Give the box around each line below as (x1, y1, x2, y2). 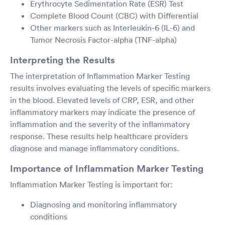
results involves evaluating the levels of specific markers (10, 82, 210, 93)
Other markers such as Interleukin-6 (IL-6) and (30, 22, 195, 33)
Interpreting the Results (10, 53, 115, 66)
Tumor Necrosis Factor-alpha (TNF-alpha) (30, 34, 177, 45)
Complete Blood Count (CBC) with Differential (30, 10, 198, 21)
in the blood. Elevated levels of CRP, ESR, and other (10, 94, 194, 105)
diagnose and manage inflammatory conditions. (10, 143, 179, 153)
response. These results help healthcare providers (10, 131, 188, 141)
